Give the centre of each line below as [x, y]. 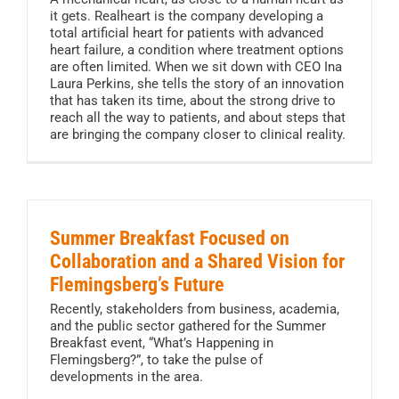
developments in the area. [126, 377]
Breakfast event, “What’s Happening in [162, 343]
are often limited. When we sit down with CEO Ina [196, 67]
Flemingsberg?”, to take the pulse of [156, 360]
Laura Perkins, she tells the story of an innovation [197, 84]
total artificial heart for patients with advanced [187, 33]
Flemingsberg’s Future [137, 285]
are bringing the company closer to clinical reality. [198, 135]
